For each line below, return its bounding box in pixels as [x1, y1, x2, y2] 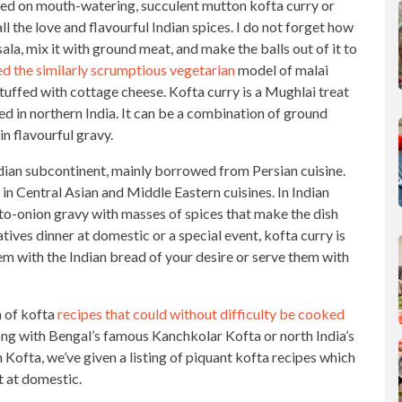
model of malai [235, 61, 328, 78]
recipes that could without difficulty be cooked [57, 305, 345, 322]
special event [179, 226, 258, 243]
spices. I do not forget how [189, 18, 354, 35]
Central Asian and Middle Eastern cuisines [16, 183, 272, 200]
